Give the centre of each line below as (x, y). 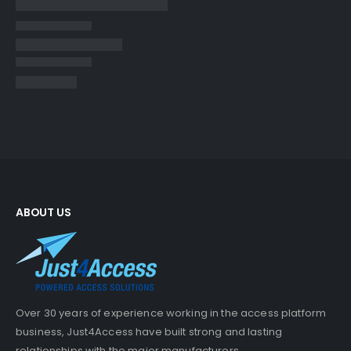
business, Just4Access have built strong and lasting (149, 332)
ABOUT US (43, 213)
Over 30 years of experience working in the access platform (171, 313)
